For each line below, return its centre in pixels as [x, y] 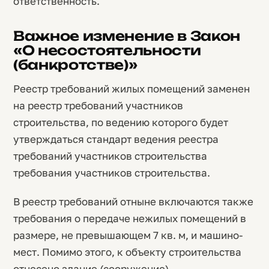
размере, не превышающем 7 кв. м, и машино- [128, 235]
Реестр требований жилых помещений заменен [131, 89]
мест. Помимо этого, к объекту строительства [127, 252]
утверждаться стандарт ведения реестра [116, 139]
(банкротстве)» [75, 65]
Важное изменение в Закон [127, 36]
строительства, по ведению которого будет [121, 122]
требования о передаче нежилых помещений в [130, 218]
